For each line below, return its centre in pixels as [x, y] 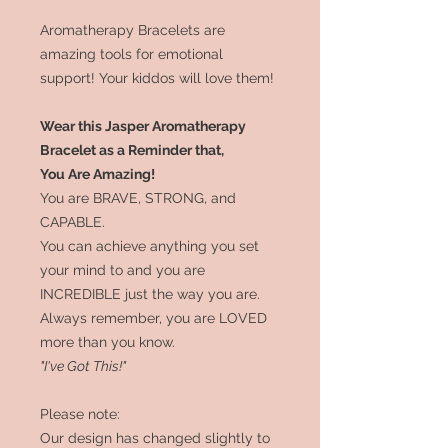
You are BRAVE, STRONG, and [138, 198]
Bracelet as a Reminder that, [132, 150]
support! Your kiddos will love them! [157, 78]
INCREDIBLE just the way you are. [152, 294]
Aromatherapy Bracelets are [132, 30]
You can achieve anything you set [149, 246]
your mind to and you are [122, 270]
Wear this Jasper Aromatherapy [143, 126]
